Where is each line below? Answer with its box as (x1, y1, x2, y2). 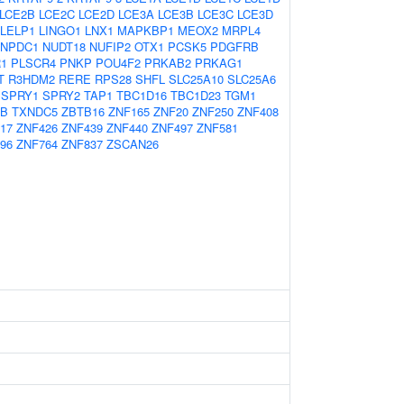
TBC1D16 (116, 87, 167, 104)
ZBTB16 (61, 103, 105, 120)
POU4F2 (96, 54, 141, 71)
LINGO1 (39, 22, 81, 39)
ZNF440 (106, 119, 148, 136)
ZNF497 (151, 119, 193, 136)
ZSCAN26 (106, 135, 159, 152)
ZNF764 (16, 135, 58, 152)
